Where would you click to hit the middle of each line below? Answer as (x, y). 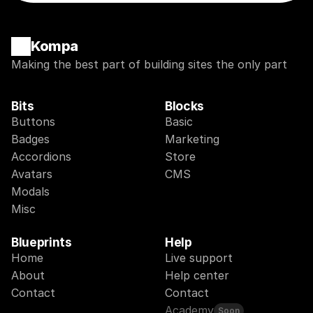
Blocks (184, 106)
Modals (30, 191)
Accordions (41, 156)
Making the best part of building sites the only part (149, 64)
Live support (199, 258)
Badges (30, 139)
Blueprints (42, 242)
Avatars (32, 174)
